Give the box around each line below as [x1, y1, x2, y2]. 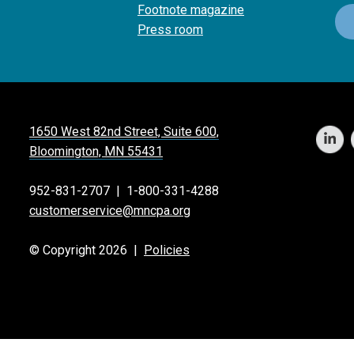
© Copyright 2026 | [29, 242, 144, 258]
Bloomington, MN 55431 [29, 143, 163, 159]
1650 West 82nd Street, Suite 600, [29, 123, 219, 139]
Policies [144, 242, 190, 258]
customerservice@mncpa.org [29, 202, 190, 218]
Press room [137, 21, 203, 37]
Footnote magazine [137, 2, 244, 17]
